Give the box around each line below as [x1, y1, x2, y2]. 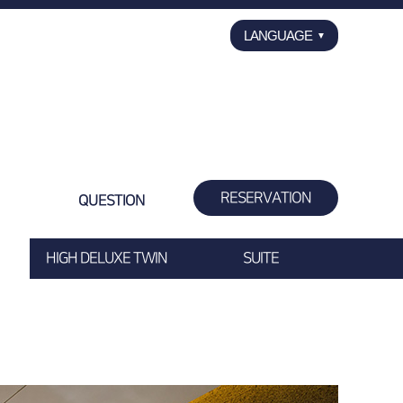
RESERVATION [220, 190, 311, 206]
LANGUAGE [244, 28, 312, 43]
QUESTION [77, 193, 145, 209]
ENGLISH [257, 59, 311, 75]
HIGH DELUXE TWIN [45, 250, 167, 266]
